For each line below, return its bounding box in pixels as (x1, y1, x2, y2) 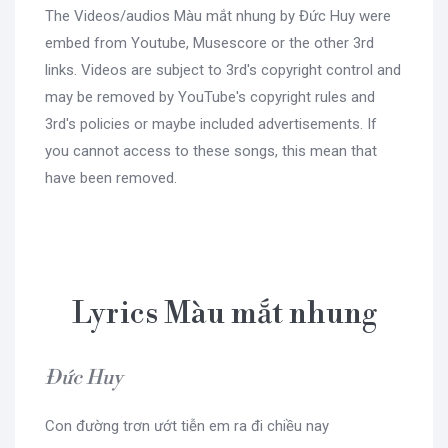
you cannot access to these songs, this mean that (45, 142, 377, 161)
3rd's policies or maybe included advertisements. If (45, 115, 377, 134)
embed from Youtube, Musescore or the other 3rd (45, 34, 374, 53)
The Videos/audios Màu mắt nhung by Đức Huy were (45, 7, 391, 26)
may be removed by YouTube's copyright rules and (45, 88, 375, 107)
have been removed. (45, 169, 177, 188)
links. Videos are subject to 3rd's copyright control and (45, 61, 401, 80)
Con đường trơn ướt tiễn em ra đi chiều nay (45, 417, 329, 436)
